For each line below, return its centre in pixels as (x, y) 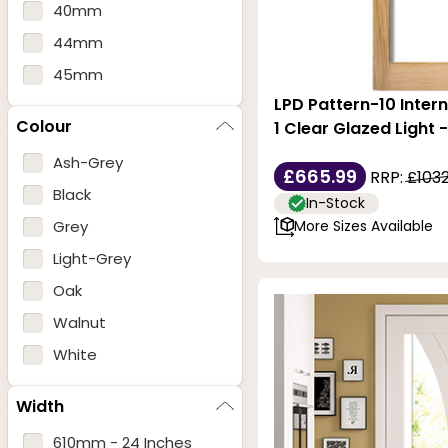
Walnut (79, 323)
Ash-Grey (88, 163)
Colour (44, 126)
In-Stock (335, 202)
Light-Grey (92, 259)
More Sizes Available (363, 226)
